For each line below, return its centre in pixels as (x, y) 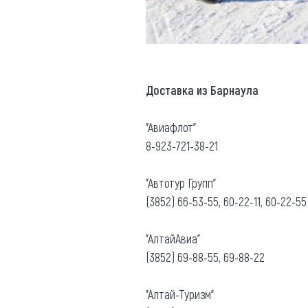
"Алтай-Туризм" (180, 294)
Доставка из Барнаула (202, 90)
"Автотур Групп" (181, 183)
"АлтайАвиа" (173, 238)
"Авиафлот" (171, 127)
